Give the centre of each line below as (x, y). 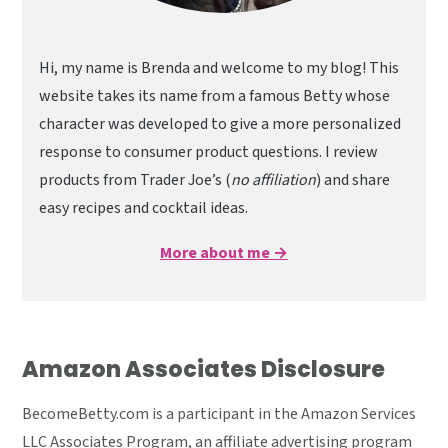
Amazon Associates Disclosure (204, 370)
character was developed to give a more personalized (220, 124)
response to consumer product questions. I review (209, 152)
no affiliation (274, 180)
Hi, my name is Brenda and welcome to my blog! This (219, 68)
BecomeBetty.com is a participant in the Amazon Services (219, 414)
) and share (353, 180)
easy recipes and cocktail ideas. (144, 208)
